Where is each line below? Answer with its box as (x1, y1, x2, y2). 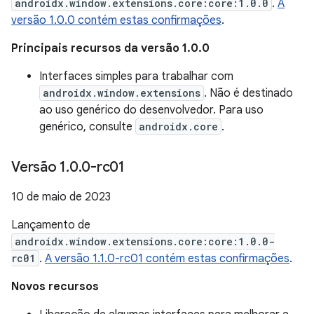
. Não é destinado (204, 86, 293, 100)
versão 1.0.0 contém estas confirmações (11, 13, 221, 27)
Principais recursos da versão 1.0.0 (11, 41, 210, 55)
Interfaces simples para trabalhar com (39, 69, 233, 83)
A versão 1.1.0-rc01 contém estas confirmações (45, 252, 289, 266)
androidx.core (139, 120, 218, 133)
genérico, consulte (39, 120, 135, 134)
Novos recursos (11, 280, 99, 294)
